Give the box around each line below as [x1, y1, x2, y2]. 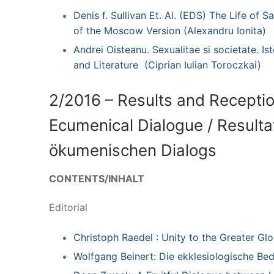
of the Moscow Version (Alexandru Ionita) [73, 24, 266, 37]
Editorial [49, 201, 87, 214]
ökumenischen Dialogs [49, 140, 217, 160]
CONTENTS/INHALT [49, 172, 144, 185]
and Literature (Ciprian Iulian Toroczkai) [73, 58, 261, 71]
